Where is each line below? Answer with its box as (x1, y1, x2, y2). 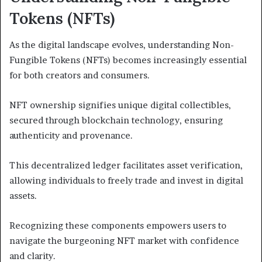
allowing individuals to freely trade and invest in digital (9, 174, 243, 186)
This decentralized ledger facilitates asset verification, (9, 159, 243, 171)
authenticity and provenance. (9, 129, 133, 141)
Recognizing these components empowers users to (9, 219, 226, 231)
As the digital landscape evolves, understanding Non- (9, 39, 234, 50)
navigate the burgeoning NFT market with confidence (9, 235, 239, 246)
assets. (9, 189, 37, 201)
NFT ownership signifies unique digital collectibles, (9, 99, 231, 111)
